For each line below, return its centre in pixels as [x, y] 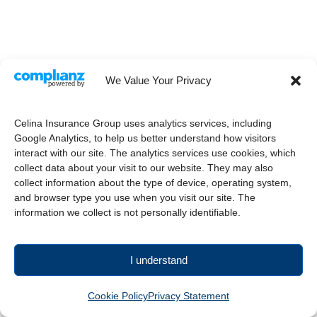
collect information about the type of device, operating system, [153, 183]
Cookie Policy [118, 296]
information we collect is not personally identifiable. [127, 212]
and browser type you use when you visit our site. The [135, 197]
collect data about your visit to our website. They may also [144, 168]
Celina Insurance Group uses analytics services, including [143, 123]
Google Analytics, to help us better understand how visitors [145, 138]
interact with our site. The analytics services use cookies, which [155, 153]
